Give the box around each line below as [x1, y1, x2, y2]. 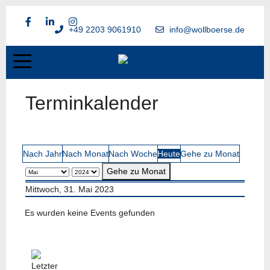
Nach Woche [108, 149, 157, 159]
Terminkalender [25, 92, 159, 114]
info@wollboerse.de [169, 25, 245, 34]
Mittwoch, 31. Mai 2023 [25, 184, 114, 194]
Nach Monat [62, 149, 108, 159]
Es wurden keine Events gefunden [25, 208, 155, 218]
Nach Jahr [23, 149, 62, 159]
